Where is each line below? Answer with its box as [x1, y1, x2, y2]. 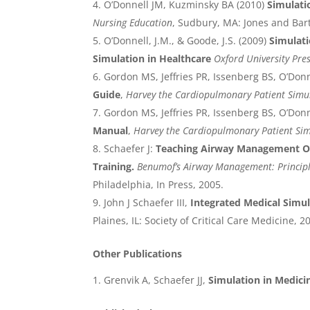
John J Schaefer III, [104, 196, 188, 210]
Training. [93, 160, 135, 174]
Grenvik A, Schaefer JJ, [104, 273, 206, 287]
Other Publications [93, 247, 183, 261]
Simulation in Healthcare [93, 52, 212, 66]
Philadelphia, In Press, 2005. [93, 178, 224, 192]
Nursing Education [93, 16, 173, 30]
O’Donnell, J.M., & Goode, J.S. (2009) [104, 34, 267, 48]
